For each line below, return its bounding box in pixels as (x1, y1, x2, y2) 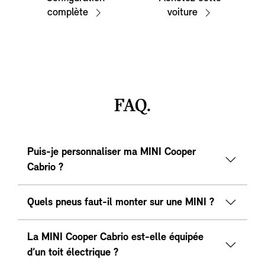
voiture (167, 7, 198, 19)
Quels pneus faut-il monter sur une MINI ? (27, 197, 214, 209)
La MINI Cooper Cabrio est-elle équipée (27, 232, 203, 244)
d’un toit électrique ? (27, 247, 118, 259)
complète (47, 7, 88, 19)
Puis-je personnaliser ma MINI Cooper (27, 147, 196, 159)
